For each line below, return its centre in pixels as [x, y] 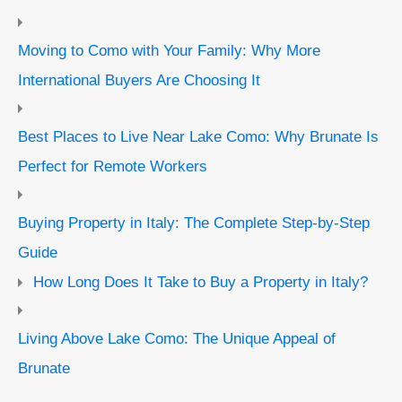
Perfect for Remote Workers [113, 166]
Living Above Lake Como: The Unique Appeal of [177, 338]
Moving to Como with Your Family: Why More [169, 50]
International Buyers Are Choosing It [139, 79]
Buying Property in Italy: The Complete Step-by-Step [194, 222]
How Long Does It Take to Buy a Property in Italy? [201, 281]
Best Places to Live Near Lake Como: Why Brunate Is [198, 136]
